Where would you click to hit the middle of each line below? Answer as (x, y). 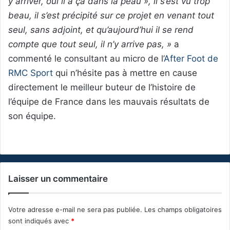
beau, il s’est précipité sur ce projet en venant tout (111, 16)
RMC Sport (31, 73)
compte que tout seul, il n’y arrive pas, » (90, 44)
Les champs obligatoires (183, 210)
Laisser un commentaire (58, 179)
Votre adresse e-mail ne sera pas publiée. (75, 210)
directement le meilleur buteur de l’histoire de (102, 88)
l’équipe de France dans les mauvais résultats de (109, 102)
